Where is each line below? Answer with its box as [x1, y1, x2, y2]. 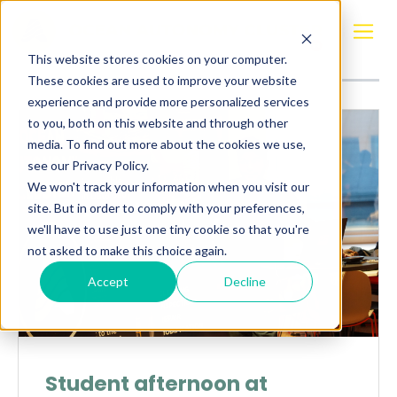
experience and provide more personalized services [27, 93, 309, 109]
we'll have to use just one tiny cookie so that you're [27, 221, 309, 237]
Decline [223, 273, 266, 289]
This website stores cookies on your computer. [27, 51, 287, 66]
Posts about [155, 10, 242, 30]
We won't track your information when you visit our [27, 178, 309, 194]
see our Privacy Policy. [27, 157, 149, 173]
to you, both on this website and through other [27, 114, 288, 130]
